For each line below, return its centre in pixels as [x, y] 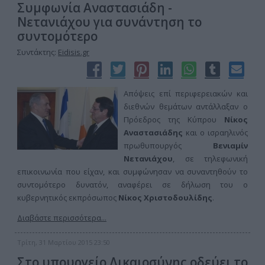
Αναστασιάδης [153, 132]
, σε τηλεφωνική [210, 159]
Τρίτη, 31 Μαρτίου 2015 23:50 [64, 242]
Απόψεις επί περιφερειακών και [186, 93]
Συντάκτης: [38, 52]
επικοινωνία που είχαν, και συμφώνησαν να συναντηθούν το [132, 172]
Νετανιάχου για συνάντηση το [109, 22]
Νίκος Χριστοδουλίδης [165, 198]
